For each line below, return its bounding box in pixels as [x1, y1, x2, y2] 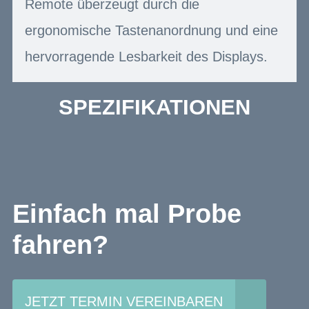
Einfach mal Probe [12, 199, 241, 229]
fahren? [12, 230, 108, 260]
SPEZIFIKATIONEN [59, 94, 250, 119]
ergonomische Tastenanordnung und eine [25, 22, 278, 38]
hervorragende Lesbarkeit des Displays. [25, 48, 268, 64]
